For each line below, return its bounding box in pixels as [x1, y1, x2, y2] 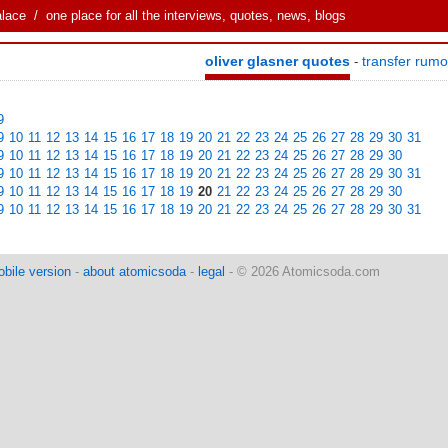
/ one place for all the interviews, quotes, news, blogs [26, 8, 346, 23]
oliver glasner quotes [205, 53, 350, 69]
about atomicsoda [83, 264, 186, 279]
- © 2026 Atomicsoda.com [225, 264, 380, 279]
